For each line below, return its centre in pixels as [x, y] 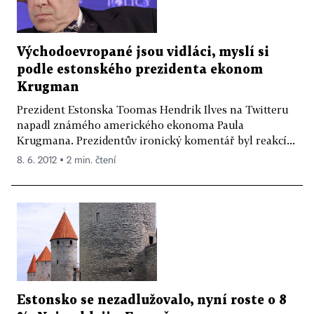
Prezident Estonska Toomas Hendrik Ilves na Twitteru [152, 109]
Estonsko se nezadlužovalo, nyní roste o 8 [152, 301]
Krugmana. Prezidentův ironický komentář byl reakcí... [156, 140]
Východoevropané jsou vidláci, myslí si [143, 52]
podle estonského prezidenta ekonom [140, 69]
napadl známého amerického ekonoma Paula [130, 124]
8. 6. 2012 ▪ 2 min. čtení [66, 160]
